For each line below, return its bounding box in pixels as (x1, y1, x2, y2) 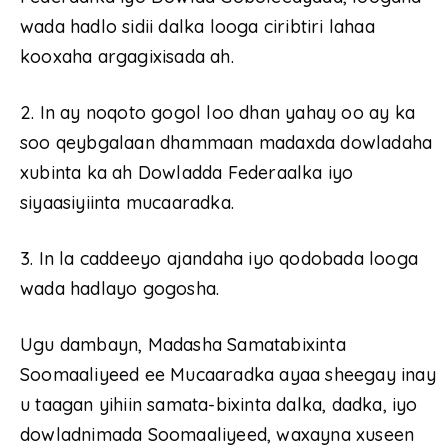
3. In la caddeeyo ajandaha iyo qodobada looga (20, 246, 419, 270)
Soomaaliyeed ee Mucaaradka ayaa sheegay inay (20, 362, 436, 386)
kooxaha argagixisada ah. (20, 44, 234, 68)
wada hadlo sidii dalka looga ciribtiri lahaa (20, 14, 375, 38)
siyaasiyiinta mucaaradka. (20, 190, 234, 214)
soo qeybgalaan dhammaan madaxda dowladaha (20, 130, 433, 154)
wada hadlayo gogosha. (20, 276, 220, 300)
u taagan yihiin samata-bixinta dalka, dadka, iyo (20, 392, 418, 416)
